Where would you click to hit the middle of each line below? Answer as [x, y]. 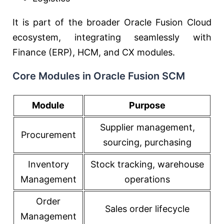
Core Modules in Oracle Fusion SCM [99, 76]
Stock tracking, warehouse [147, 164]
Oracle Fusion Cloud [167, 22]
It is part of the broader [68, 22]
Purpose [147, 105]
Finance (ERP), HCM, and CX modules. [94, 52]
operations [147, 179]
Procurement [48, 135]
